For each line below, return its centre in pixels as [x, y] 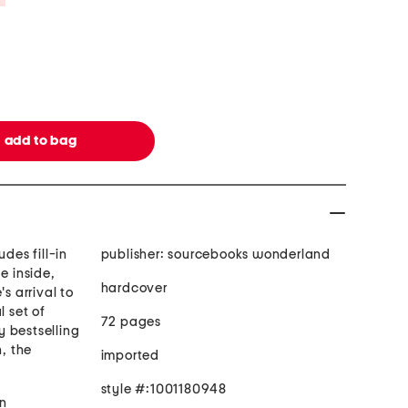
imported [130, 356]
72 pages [131, 322]
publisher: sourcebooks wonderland [215, 255]
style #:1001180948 [163, 390]
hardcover [134, 289]
